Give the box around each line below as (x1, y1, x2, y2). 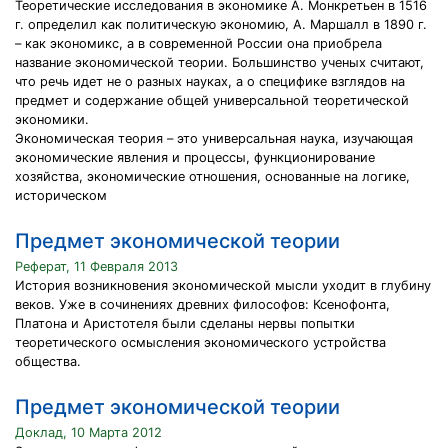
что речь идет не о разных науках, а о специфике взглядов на (15, 74, 405, 89)
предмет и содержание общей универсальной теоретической (15, 93, 409, 108)
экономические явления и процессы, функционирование (15, 150, 375, 165)
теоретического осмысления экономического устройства (15, 335, 386, 350)
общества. (15, 354, 81, 369)
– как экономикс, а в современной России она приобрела (15, 36, 382, 51)
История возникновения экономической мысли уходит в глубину (15, 278, 431, 293)
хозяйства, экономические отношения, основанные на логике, (15, 169, 410, 184)
